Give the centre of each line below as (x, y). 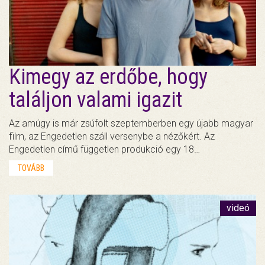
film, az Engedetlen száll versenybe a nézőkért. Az (112, 137)
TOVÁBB (31, 168)
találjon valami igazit (96, 100)
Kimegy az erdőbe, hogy (108, 77)
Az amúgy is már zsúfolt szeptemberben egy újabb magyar (131, 124)
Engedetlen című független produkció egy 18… (104, 150)
